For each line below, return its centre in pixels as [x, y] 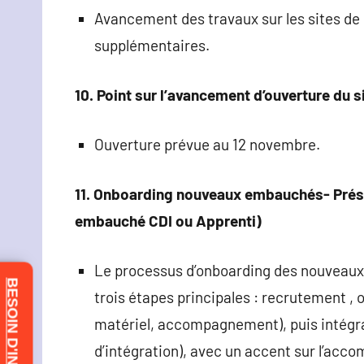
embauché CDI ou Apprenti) [168, 220]
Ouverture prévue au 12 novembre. [207, 144]
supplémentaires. [152, 45]
